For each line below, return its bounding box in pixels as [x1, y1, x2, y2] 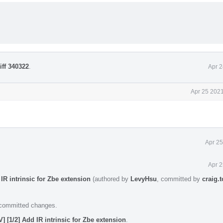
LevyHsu [130, 175, 157, 183]
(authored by [91, 175, 130, 183]
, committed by [157, 175, 202, 183]
